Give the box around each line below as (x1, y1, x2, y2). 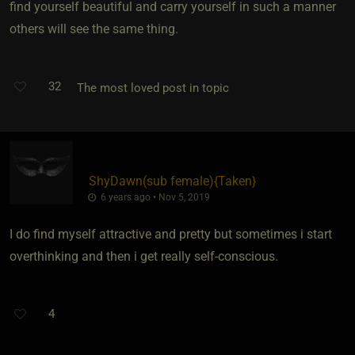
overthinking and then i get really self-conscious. (10, 248, 278, 264)
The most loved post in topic (61, 80, 229, 95)
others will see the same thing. (10, 21, 178, 36)
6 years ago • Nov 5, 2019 (97, 191, 210, 203)
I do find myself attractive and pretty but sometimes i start (10, 226, 332, 242)
